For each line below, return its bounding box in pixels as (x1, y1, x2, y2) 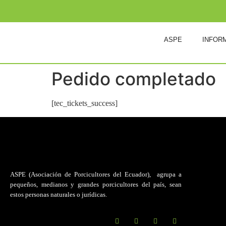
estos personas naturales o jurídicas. (10, 190, 107, 198)
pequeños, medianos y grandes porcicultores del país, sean (10, 180, 182, 188)
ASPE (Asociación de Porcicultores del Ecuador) (10, 170, 149, 178)
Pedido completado (51, 68, 216, 90)
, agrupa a (149, 170, 182, 178)
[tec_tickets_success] (51, 99, 118, 108)
